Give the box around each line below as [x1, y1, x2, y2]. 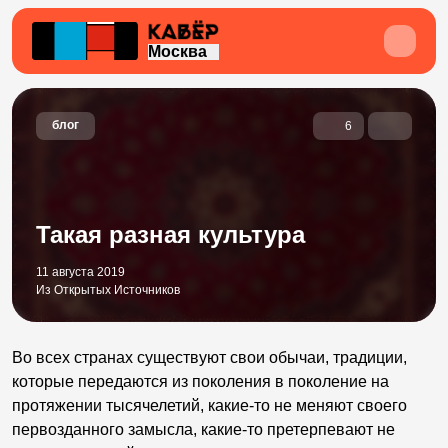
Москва [148, 43, 207, 60]
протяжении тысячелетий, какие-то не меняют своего [12, 397, 407, 414]
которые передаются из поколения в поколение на [12, 373, 389, 390]
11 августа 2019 [36, 265, 125, 279]
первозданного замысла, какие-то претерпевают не [12, 421, 395, 438]
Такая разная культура [36, 221, 305, 248]
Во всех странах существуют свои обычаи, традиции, [12, 349, 407, 366]
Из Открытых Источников [36, 283, 180, 297]
